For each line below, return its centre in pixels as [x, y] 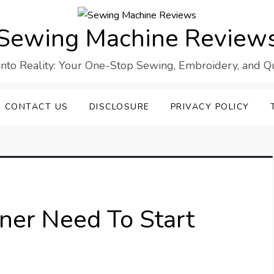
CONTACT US [36, 107]
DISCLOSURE [119, 107]
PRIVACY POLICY [210, 107]
